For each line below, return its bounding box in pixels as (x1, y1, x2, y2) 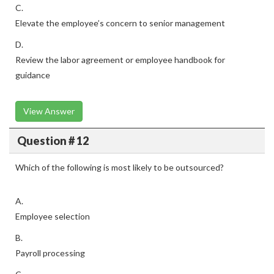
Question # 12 (17, 133, 89, 147)
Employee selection (15, 211, 90, 221)
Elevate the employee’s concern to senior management (15, 18, 225, 28)
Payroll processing (15, 248, 85, 258)
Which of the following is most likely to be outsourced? (15, 162, 224, 172)
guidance (15, 70, 50, 80)
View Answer (23, 106, 75, 116)
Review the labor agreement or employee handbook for (15, 54, 225, 65)
